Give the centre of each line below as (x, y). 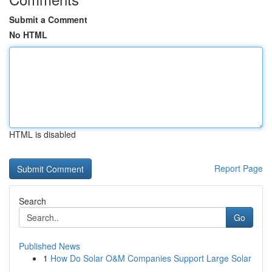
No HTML (28, 35)
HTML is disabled (42, 134)
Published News (49, 246)
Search (32, 201)
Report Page (239, 168)
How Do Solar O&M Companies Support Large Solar (151, 258)
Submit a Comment (48, 19)
